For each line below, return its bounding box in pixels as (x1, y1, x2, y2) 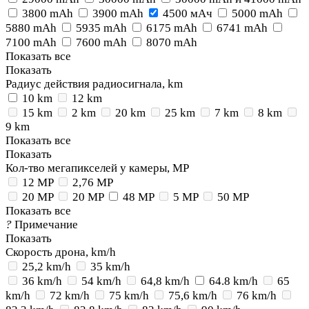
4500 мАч (163, 7, 212, 20)
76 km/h (237, 289, 277, 302)
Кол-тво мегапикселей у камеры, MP (6, 161, 188, 175)
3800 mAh (22, 7, 73, 20)
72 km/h (50, 289, 90, 302)
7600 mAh (76, 36, 127, 49)
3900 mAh (92, 7, 143, 20)
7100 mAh (6, 36, 57, 49)
